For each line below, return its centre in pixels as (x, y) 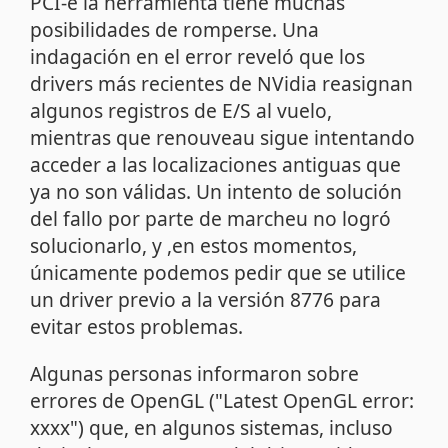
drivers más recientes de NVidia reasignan (222, 84)
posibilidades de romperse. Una (175, 30)
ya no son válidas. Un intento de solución (216, 192)
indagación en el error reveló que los (198, 57)
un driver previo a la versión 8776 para (206, 300)
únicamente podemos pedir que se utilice (218, 273)
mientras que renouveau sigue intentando (223, 138)
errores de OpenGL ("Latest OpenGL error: (222, 400)
